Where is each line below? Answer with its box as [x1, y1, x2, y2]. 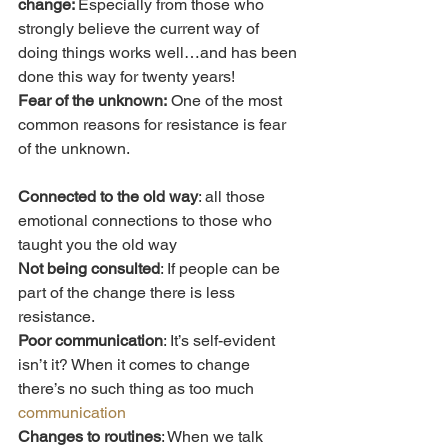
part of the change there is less [18, 283, 239, 303]
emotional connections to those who [18, 211, 276, 231]
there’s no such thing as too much [18, 379, 258, 399]
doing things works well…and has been [18, 43, 301, 63]
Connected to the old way [18, 187, 198, 207]
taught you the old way [18, 235, 177, 255]
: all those [198, 187, 269, 207]
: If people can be [160, 259, 284, 279]
